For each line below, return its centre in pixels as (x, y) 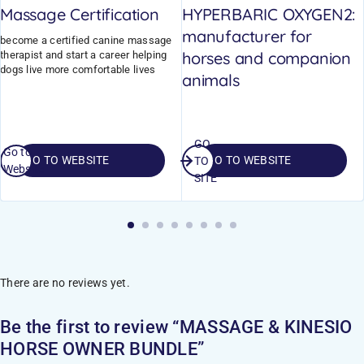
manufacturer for (247, 36)
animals (211, 80)
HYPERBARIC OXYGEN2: (269, 14)
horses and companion (267, 58)
